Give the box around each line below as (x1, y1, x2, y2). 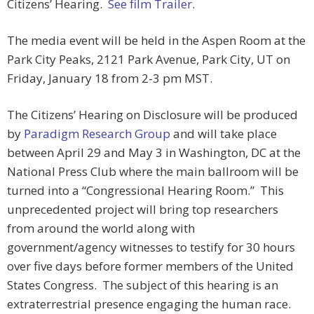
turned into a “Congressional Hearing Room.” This (7, 182, 284, 199)
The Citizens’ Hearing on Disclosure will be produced (7, 107, 298, 123)
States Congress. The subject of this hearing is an (7, 277, 278, 294)
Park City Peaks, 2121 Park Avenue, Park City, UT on (7, 51, 290, 68)
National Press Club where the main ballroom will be (7, 163, 299, 180)
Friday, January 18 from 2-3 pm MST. (7, 70, 212, 87)
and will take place (170, 125, 277, 142)
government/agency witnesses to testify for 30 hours (7, 239, 295, 256)
